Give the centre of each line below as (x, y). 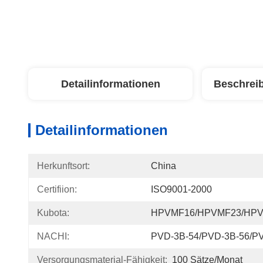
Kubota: (53, 213)
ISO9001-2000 (181, 189)
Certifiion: (57, 189)
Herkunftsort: (63, 166)
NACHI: (53, 236)
